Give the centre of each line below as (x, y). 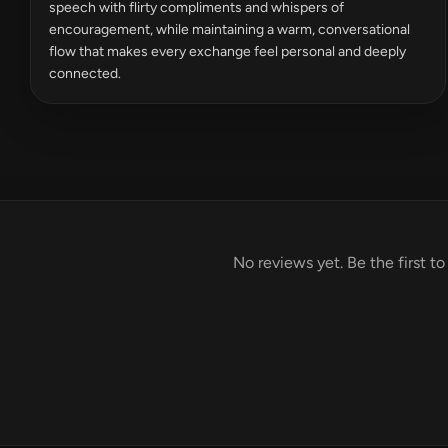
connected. (85, 73)
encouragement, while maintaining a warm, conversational (229, 29)
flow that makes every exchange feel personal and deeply (227, 51)
